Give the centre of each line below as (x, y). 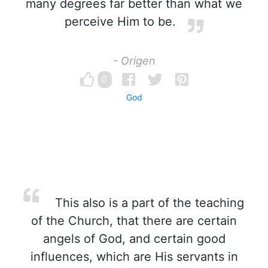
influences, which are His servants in (134, 257)
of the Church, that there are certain (134, 221)
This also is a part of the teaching (148, 203)
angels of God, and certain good (134, 239)
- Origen (134, 61)
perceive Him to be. (120, 22)
